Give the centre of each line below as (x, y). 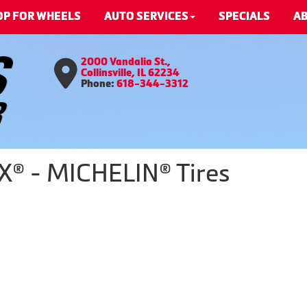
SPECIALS (244, 16)
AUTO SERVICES (146, 16)
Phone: (99, 84)
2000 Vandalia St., (126, 62)
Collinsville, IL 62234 (130, 73)
